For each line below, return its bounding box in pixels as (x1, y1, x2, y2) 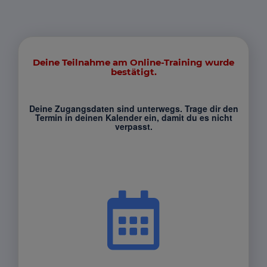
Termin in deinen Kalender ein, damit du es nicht (35, 111, 232, 123)
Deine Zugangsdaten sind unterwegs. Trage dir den (29, 103, 238, 114)
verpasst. (114, 120, 153, 132)
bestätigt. (110, 66, 157, 77)
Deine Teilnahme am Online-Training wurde (33, 57, 234, 68)
